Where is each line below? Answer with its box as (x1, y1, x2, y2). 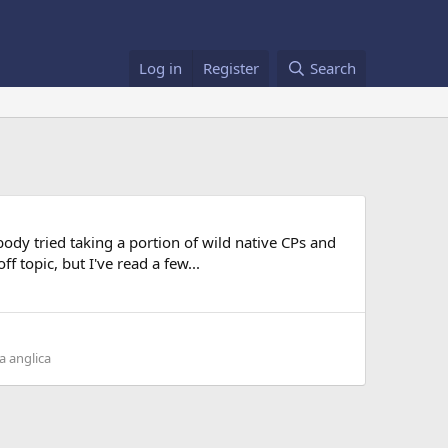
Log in (139, 57, 183, 78)
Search (310, 57, 356, 78)
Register (203, 57, 260, 78)
